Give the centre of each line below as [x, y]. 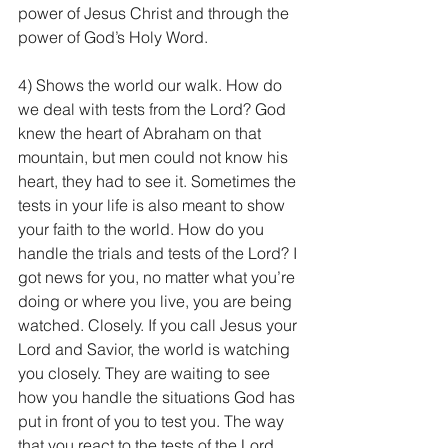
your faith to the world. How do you [143, 229]
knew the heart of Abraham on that [141, 133]
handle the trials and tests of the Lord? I [159, 253]
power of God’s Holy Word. [113, 37]
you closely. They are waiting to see [146, 373]
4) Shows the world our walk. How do [152, 85]
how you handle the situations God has [158, 397]
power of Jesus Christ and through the [155, 13]
